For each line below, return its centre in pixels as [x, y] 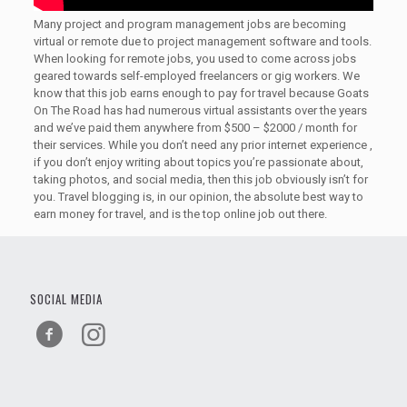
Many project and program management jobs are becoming [189, 24]
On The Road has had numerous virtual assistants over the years [200, 110]
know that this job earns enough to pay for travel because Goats [201, 93]
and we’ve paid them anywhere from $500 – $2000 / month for [195, 128]
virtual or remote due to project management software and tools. [202, 41]
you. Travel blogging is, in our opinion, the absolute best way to [198, 197]
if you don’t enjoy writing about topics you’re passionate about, [198, 162]
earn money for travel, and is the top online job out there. [180, 214]
